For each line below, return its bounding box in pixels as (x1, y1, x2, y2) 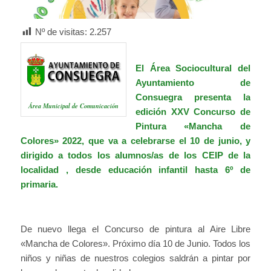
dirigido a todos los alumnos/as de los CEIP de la (20, 150, 251, 161)
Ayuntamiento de (135, 77, 251, 88)
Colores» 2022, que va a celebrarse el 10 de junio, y (20, 135, 251, 146)
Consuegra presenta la (135, 92, 251, 103)
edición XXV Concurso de (135, 106, 251, 117)
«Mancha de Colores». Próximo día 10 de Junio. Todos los (20, 238, 251, 249)
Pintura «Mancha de (135, 121, 251, 132)
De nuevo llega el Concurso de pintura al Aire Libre (20, 223, 251, 234)
